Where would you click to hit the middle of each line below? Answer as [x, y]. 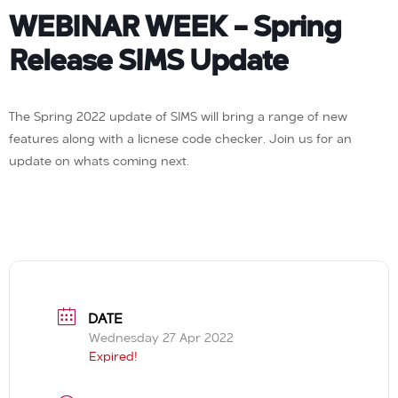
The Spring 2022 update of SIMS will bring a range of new [178, 117]
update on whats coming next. [99, 161]
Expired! [113, 357]
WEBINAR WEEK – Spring [175, 28]
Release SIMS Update [148, 62]
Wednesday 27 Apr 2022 [161, 338]
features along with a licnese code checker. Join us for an [180, 139]
